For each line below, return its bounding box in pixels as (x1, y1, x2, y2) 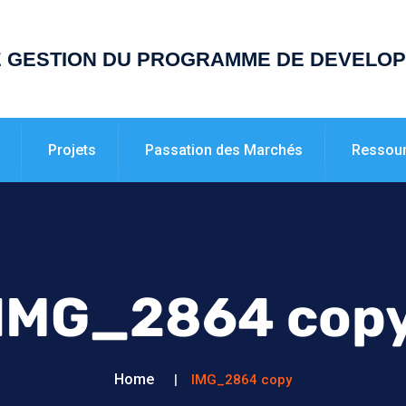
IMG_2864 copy (191, 371, 292, 388)
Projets (48, 141, 96, 159)
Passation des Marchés (145, 141, 303, 159)
